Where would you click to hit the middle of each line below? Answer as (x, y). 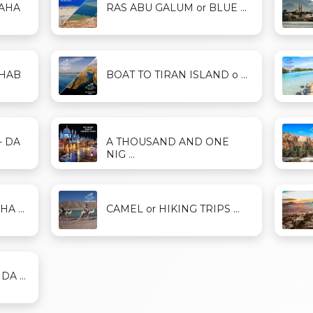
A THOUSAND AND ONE (168, 142)
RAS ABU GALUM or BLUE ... (177, 8)
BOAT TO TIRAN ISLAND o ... (177, 75)
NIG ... (121, 155)
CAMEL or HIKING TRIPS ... (173, 209)
